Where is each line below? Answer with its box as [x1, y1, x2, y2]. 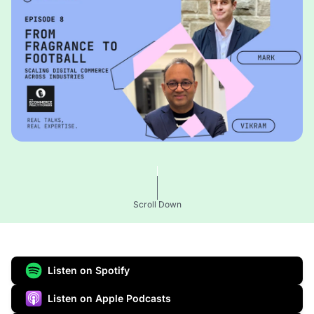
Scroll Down [132, 199, 182, 210]
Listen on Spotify [48, 264, 130, 277]
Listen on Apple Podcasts [48, 292, 171, 305]
